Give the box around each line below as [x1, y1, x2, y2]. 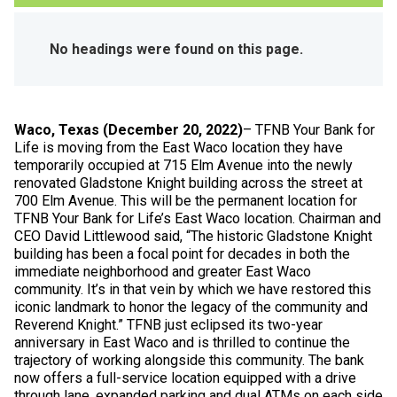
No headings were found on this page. [50, 40, 303, 58]
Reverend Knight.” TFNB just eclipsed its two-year [14, 315, 323, 333]
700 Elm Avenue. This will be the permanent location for [14, 191, 357, 209]
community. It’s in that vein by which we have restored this [14, 280, 371, 298]
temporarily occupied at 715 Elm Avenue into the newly [14, 156, 353, 174]
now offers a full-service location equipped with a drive [14, 369, 356, 386]
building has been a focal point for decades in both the [14, 245, 350, 262]
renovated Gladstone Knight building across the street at [14, 174, 362, 191]
